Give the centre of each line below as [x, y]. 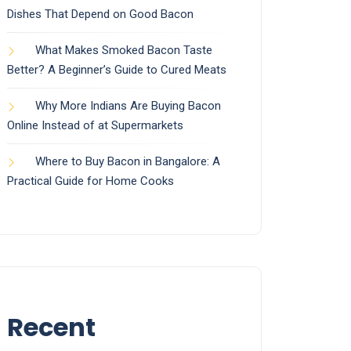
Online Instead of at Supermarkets [95, 126]
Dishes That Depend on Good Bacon [100, 14]
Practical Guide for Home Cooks [90, 181]
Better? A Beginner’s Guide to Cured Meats [117, 70]
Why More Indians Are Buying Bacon [128, 106]
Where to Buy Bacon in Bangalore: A [128, 162]
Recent [51, 327]
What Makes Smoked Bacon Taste [124, 51]
